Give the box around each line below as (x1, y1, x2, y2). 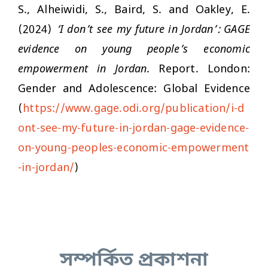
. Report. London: (147, 62, 251, 77)
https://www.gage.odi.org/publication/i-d (23, 101, 245, 116)
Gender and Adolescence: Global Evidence (18, 81, 250, 96)
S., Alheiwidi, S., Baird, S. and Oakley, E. (18, 2, 250, 17)
